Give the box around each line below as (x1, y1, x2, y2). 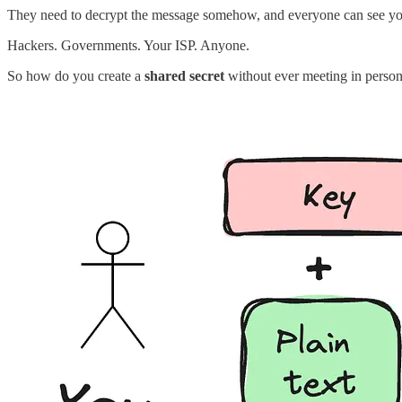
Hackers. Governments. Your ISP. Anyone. (7, 38, 249, 54)
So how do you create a (7, 68, 144, 84)
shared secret (144, 68, 224, 84)
